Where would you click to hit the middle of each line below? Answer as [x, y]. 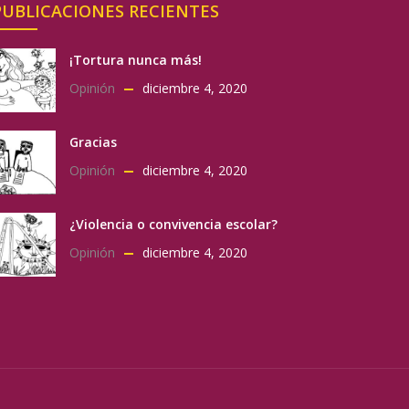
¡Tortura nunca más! [136, 60]
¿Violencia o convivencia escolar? [173, 225]
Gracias [93, 142]
